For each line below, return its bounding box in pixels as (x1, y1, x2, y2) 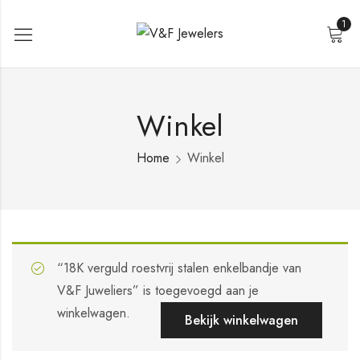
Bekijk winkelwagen (185, 311, 298, 329)
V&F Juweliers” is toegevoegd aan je (57, 281, 259, 300)
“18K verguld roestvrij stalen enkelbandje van (57, 259, 301, 277)
